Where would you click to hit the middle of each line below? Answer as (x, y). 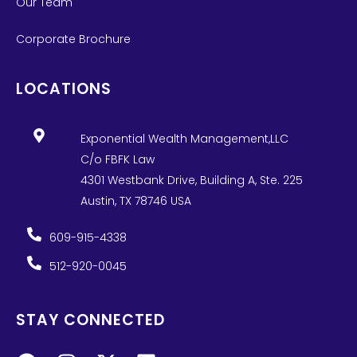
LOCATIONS (64, 88)
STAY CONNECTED (90, 320)
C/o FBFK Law (118, 159)
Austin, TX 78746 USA (136, 200)
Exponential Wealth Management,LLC (185, 138)
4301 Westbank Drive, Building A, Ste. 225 (192, 180)
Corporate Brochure (73, 39)
